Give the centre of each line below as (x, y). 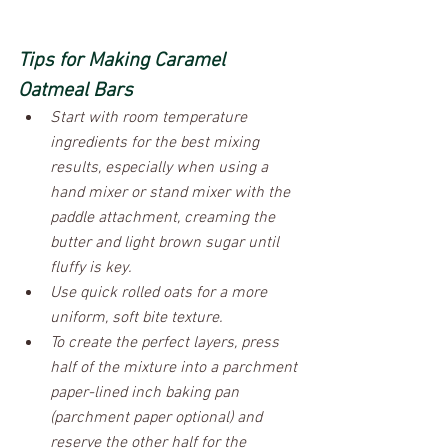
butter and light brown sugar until (166, 242)
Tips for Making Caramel (124, 60)
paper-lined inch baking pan (146, 392)
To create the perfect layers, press (166, 342)
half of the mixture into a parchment (175, 367)
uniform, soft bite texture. (138, 317)
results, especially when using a (161, 167)
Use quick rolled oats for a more (160, 292)
